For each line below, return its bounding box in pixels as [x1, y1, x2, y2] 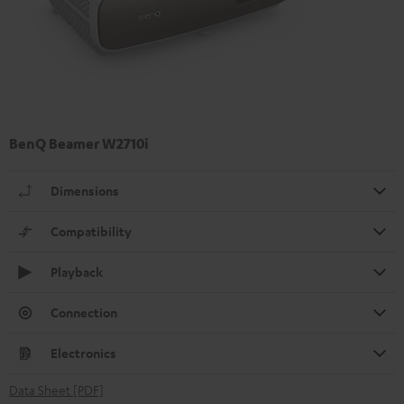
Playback [50, 262, 103, 280]
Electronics [50, 344, 116, 362]
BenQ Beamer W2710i [9, 133, 149, 152]
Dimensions [50, 181, 119, 199]
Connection [50, 303, 117, 321]
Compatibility [50, 222, 132, 240]
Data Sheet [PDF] [9, 381, 104, 398]
